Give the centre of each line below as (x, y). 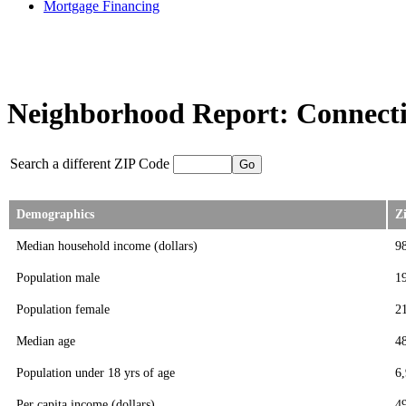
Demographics (55, 215)
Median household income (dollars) (107, 246)
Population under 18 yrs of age (96, 373)
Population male (58, 278)
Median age (46, 341)
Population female (63, 309)
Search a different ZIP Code (90, 164)
